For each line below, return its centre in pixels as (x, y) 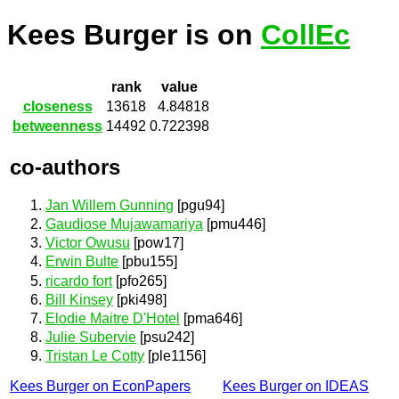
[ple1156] (175, 356)
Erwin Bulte (82, 262)
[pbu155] (148, 262)
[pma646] (211, 318)
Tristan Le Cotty (95, 356)
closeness (57, 107)
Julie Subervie (91, 338)
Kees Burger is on (134, 35)
